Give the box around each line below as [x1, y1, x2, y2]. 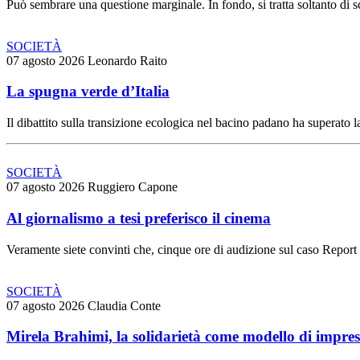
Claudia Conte [88, 298, 161, 313]
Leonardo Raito [88, 53, 167, 67]
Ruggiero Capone [88, 180, 178, 194]
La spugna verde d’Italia [6, 83, 170, 100]
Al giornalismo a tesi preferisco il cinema [6, 209, 271, 227]
